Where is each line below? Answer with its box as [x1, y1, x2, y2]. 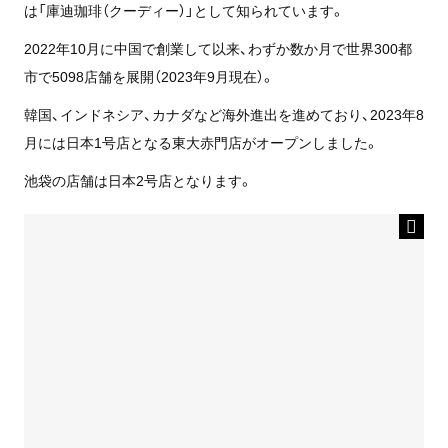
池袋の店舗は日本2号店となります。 [23, 170, 253, 191]
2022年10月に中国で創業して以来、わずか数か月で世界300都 [23, 38, 412, 59]
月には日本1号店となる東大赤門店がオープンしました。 [23, 132, 379, 153]
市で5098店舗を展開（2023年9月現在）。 [23, 66, 275, 87]
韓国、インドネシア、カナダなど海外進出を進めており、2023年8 [23, 104, 424, 125]
